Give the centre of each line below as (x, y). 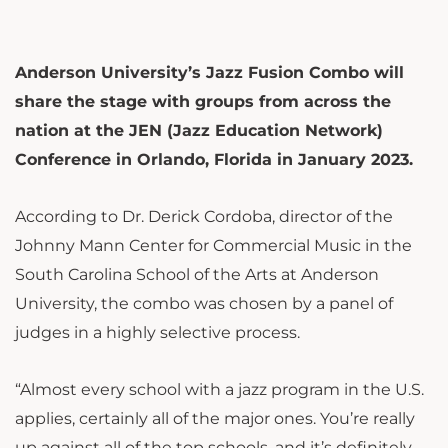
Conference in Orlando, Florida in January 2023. (214, 160)
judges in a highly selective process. (159, 333)
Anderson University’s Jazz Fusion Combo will (209, 73)
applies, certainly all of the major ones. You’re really (215, 419)
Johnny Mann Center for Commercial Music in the (213, 246)
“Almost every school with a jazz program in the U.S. (219, 390)
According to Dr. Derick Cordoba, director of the (204, 217)
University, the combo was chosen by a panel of (204, 304)
